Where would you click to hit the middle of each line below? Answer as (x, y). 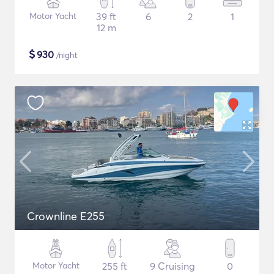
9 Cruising (172, 266)
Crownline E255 (66, 216)
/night (66, 55)
